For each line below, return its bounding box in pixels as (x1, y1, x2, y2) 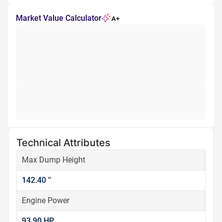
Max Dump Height (22, 155, 85, 165)
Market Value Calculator (16, 13, 102, 23)
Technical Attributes (16, 137, 111, 149)
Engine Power (22, 196, 69, 205)
